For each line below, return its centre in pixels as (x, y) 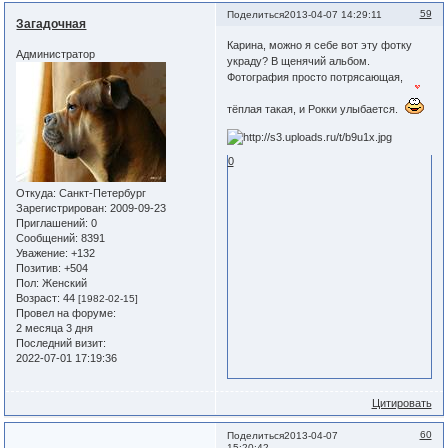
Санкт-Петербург (101, 192)
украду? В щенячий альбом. (298, 60)
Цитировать (401, 402)
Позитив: (39, 267)
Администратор (56, 53)
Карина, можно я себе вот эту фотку (319, 44)
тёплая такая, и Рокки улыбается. (315, 108)
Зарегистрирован (60, 207)
